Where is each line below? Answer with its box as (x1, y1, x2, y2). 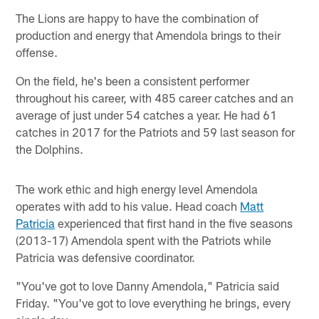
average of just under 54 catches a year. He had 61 (16, 108, 278, 122)
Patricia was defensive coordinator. (16, 250, 196, 265)
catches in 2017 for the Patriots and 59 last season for (16, 125, 296, 140)
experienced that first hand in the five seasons (55, 216, 293, 231)
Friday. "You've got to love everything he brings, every (16, 296, 291, 310)
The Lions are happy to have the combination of (16, 11, 259, 26)
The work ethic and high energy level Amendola (16, 182, 258, 197)
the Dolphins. (16, 142, 84, 157)
